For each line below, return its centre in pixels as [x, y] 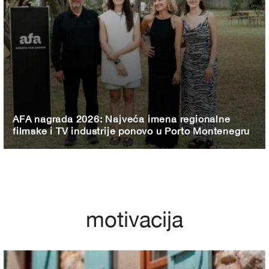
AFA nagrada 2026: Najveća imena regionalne [122, 119]
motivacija [134, 219]
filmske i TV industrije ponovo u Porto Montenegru [131, 131]
